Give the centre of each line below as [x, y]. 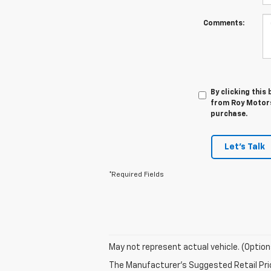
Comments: [224, 23]
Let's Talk [245, 147]
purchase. [229, 114]
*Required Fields [136, 175]
